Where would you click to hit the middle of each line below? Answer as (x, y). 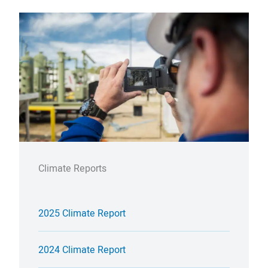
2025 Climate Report (82, 213)
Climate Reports (72, 168)
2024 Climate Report (82, 250)
